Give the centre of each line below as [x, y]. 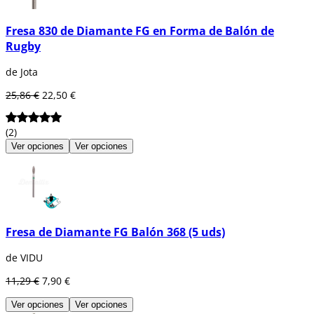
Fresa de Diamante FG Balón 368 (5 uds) [115, 232]
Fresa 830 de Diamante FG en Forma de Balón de [140, 31]
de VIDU [24, 258]
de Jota [22, 72]
